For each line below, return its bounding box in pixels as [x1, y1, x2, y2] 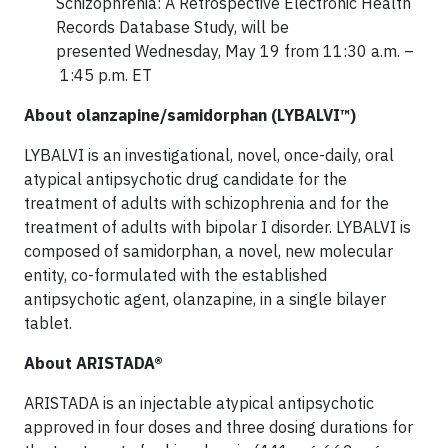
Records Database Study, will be [56, 16, 289, 37]
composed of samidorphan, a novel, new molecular [24, 240, 393, 261]
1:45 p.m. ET [56, 64, 152, 85]
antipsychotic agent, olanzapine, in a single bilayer [24, 288, 386, 309]
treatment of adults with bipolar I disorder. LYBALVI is [24, 216, 411, 237]
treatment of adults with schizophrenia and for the [24, 192, 389, 213]
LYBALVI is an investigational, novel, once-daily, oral [24, 144, 394, 165]
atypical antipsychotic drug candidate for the [24, 168, 347, 189]
